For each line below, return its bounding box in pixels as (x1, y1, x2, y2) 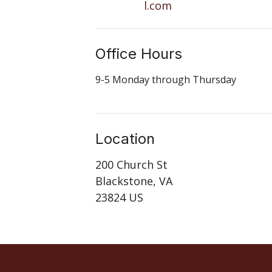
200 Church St (95, 157, 168, 172)
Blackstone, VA (95, 174, 173, 189)
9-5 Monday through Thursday (95, 72, 237, 86)
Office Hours (95, 45, 183, 63)
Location (95, 129, 155, 148)
